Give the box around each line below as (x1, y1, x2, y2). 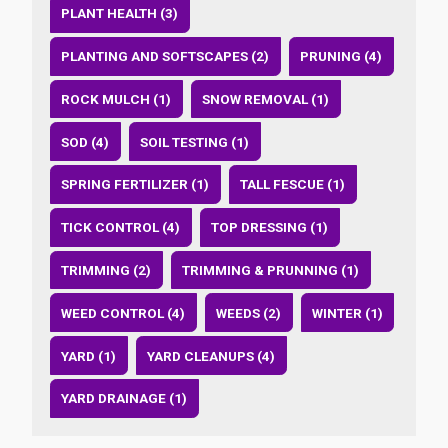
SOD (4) (61, 133, 110, 150)
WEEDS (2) (216, 304, 282, 321)
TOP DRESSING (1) (211, 219, 329, 236)
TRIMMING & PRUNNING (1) (182, 262, 360, 279)
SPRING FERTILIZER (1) (61, 176, 210, 193)
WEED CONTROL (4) (61, 304, 186, 321)
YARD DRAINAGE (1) (61, 390, 188, 407)
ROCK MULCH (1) (61, 90, 172, 107)
